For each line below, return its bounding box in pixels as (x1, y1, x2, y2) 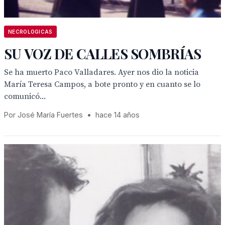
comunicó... (4, 91, 46, 101)
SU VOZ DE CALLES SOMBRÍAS (4, 44, 201, 63)
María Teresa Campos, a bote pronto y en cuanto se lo (4, 79, 200, 89)
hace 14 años (95, 110, 140, 119)
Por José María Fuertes (4, 110, 85, 119)
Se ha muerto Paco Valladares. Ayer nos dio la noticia (4, 67, 199, 77)
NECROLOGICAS (8, 29, 53, 35)
